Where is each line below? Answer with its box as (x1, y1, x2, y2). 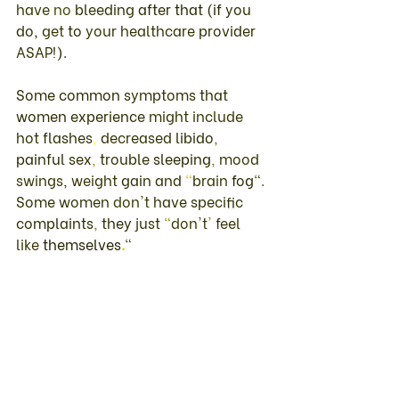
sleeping (153, 147, 211, 168)
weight (71, 168, 121, 190)
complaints (16, 211, 94, 232)
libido (175, 126, 214, 147)
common (59, 83, 124, 104)
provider (199, 19, 259, 40)
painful (16, 147, 69, 168)
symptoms (124, 83, 199, 104)
